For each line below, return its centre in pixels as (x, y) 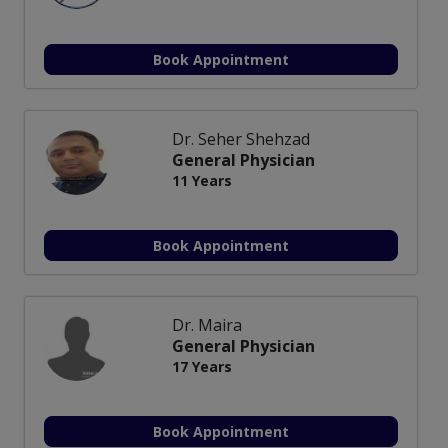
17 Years (202, 366)
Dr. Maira (207, 324)
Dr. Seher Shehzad (241, 138)
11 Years (202, 180)
